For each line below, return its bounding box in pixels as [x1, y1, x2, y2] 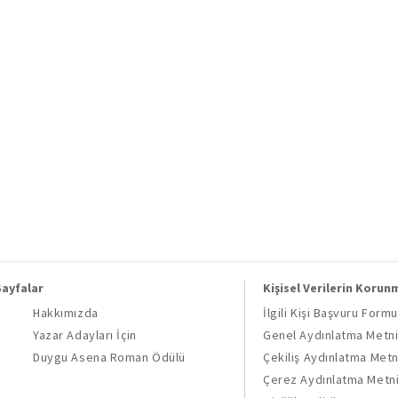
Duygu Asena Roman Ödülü [33, 349, 186, 365]
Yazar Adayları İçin [33, 327, 137, 343]
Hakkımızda [33, 305, 99, 321]
